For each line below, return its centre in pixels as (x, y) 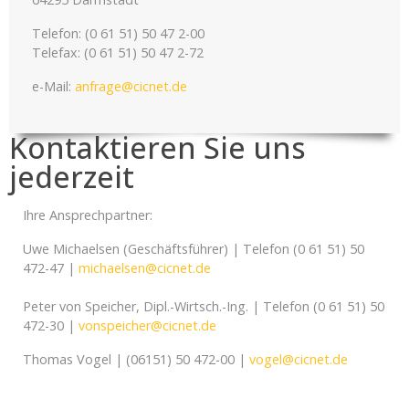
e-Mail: (53, 86)
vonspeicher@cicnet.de (147, 325)
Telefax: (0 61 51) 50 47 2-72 (118, 52)
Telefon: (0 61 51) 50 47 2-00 (118, 33)
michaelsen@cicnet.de (145, 268)
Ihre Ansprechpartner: (88, 215)
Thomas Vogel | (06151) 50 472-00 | (136, 359)
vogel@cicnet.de (299, 359)
